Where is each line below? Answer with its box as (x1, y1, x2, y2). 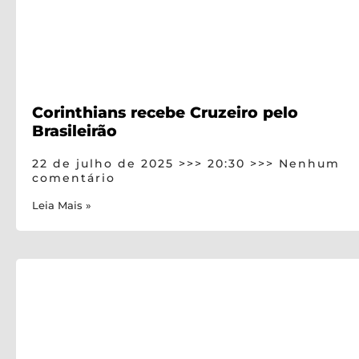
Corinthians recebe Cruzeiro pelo (32, 103, 298, 123)
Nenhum (274, 156, 340, 171)
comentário (32, 171, 115, 186)
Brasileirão (32, 121, 117, 141)
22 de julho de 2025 (32, 156, 179, 171)
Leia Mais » (32, 200, 91, 212)
